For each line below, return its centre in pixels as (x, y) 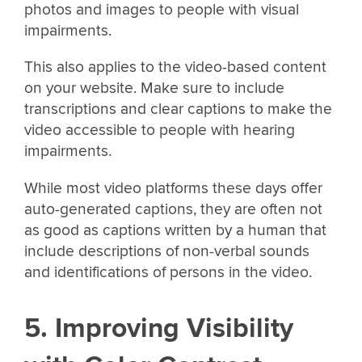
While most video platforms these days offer (173, 188)
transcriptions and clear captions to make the (178, 109)
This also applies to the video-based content (175, 67)
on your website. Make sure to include (154, 88)
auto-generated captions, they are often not (173, 209)
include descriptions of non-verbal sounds (167, 251)
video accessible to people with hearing (160, 130)
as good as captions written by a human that (175, 230)
